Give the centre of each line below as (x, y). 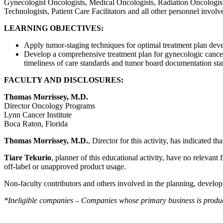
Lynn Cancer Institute (38, 115)
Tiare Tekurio (28, 158)
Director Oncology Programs (50, 106)
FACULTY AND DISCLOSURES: (64, 80)
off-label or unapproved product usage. (65, 167)
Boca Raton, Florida (36, 124)
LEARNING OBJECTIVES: (54, 28)
